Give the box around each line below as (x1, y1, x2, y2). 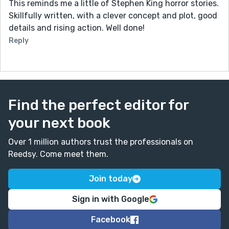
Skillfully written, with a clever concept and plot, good (9, 10, 217, 20)
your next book (8, 114, 110, 131)
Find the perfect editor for (8, 96, 189, 113)
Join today (88, 173, 132, 184)
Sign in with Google (72, 194, 149, 204)
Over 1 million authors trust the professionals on (8, 136, 193, 147)
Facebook (90, 214, 130, 224)
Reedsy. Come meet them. (8, 149, 108, 159)
